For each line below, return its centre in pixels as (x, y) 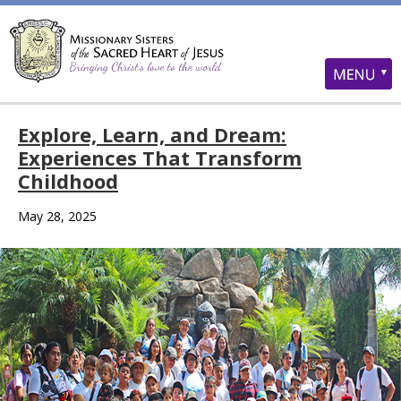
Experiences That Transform (160, 158)
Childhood (68, 181)
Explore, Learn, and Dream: (152, 134)
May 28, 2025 (57, 216)
